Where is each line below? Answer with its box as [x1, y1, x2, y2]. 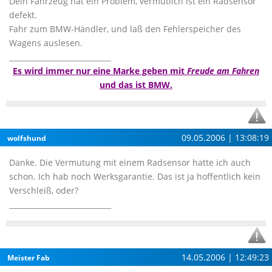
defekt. [9, 9, 37, 21]
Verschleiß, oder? [9, 185, 78, 196]
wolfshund [7, 133, 46, 143]
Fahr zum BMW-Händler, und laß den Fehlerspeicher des [9, 23, 241, 35]
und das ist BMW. [100, 79, 172, 90]
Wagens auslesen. [9, 37, 83, 49]
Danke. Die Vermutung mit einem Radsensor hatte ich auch [9, 157, 251, 168]
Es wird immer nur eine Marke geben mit [13, 65, 187, 76]
